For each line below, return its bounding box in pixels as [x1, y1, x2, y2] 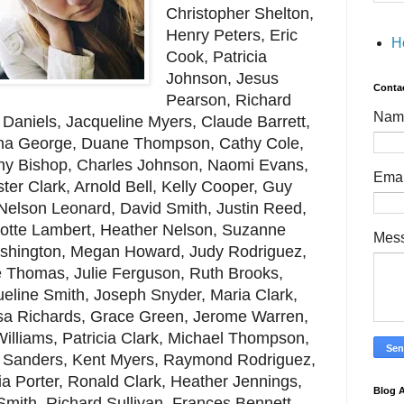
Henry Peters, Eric [165, 26, 298, 45]
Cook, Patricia [165, 48, 267, 67]
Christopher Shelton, [165, 5, 314, 23]
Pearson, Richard [165, 91, 291, 110]
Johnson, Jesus [165, 69, 279, 88]
